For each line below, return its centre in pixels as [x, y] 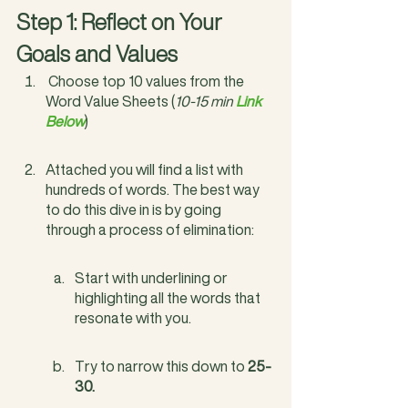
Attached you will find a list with [146, 169]
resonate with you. [133, 317]
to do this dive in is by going [135, 209]
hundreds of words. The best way [154, 189]
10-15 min [205, 101]
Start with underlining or [153, 277]
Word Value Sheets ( [110, 101]
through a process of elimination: [150, 229]
